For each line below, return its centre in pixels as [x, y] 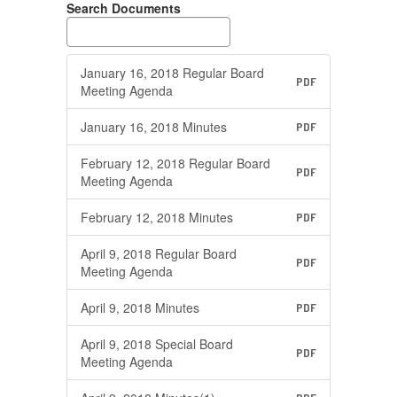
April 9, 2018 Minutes [140, 307]
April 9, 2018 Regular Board [159, 253]
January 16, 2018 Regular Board [172, 73]
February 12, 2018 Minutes [157, 217]
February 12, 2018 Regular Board [175, 163]
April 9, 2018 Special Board [157, 344]
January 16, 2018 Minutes [154, 127]
